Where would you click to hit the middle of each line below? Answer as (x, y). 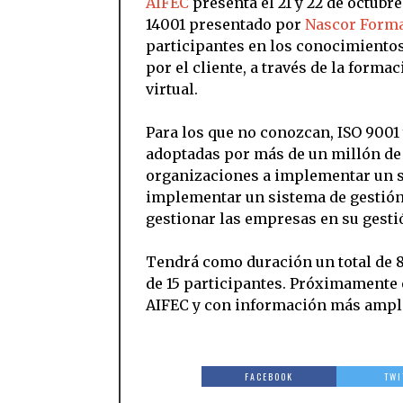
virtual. (174, 90)
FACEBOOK (269, 377)
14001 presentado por (225, 25)
